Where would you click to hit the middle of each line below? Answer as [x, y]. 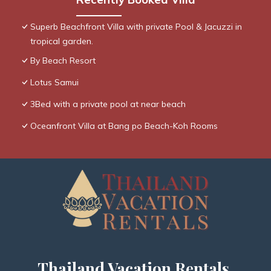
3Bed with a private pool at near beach [108, 104]
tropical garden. [62, 41]
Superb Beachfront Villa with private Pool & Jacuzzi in [136, 27]
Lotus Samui [54, 83]
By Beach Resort [63, 61]
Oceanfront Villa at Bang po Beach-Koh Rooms [124, 126]
